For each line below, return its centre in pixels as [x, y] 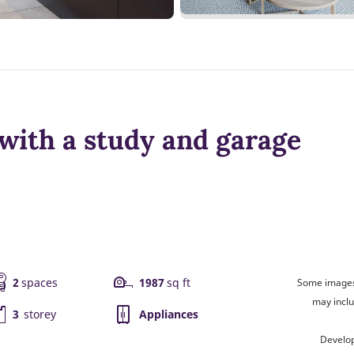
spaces [40, 283]
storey [39, 314]
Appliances [169, 314]
